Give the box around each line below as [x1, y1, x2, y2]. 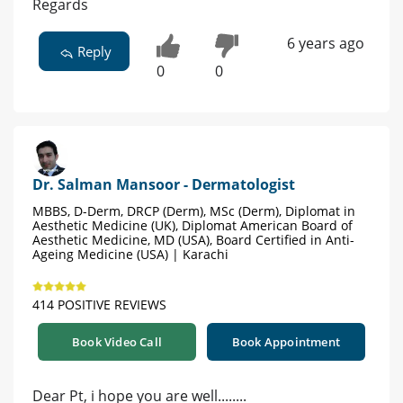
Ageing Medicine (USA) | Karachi [32, 246, 228, 264]
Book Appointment [231, 334, 341, 351]
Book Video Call [72, 334, 162, 351]
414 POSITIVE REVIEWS [32, 296, 166, 314]
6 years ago [286, 33, 364, 54]
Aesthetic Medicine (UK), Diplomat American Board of [32, 217, 353, 235]
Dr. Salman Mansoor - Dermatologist [32, 175, 295, 195]
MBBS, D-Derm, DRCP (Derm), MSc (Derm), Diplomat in [32, 202, 355, 220]
